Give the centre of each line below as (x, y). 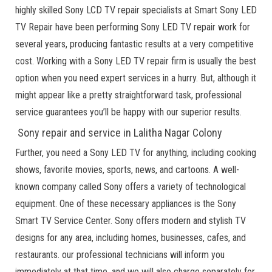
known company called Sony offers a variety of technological (131, 187)
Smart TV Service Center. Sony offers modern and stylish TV (131, 221)
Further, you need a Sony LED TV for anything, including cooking (136, 153)
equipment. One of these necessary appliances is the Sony (126, 204)
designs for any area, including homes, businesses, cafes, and (131, 238)
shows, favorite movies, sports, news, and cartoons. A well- (127, 170)
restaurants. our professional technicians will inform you (120, 255)
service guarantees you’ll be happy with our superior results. (128, 112)
